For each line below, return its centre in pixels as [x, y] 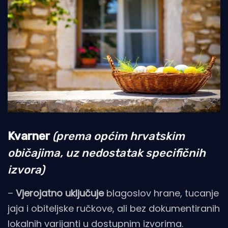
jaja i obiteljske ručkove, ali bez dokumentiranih [114, 208]
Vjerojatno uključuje [60, 193]
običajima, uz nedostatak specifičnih [107, 153]
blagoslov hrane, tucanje [161, 193]
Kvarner [29, 136]
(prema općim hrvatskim [119, 136]
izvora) [26, 169]
